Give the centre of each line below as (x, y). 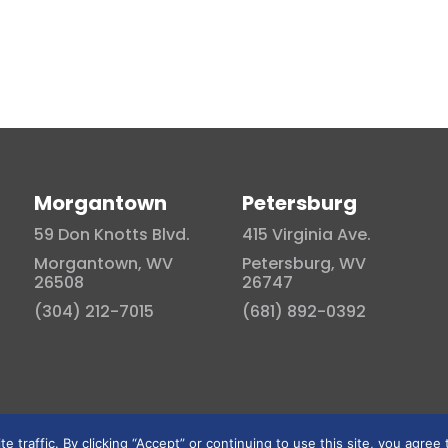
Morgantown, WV (104, 263)
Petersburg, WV (304, 263)
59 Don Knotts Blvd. (112, 234)
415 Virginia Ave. (307, 234)
